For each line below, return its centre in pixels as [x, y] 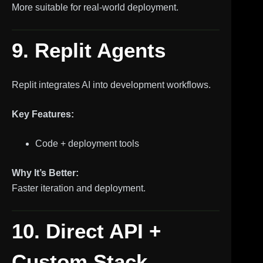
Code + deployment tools [87, 144]
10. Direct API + [86, 231]
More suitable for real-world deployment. [95, 7]
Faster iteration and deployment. [79, 188]
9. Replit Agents [89, 50]
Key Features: [43, 114]
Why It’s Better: [45, 173]
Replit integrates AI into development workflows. [111, 85]
